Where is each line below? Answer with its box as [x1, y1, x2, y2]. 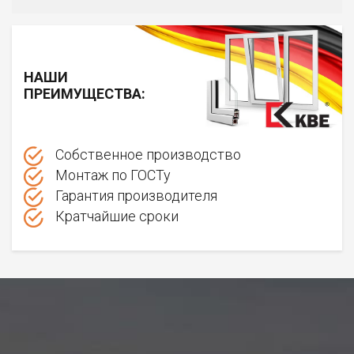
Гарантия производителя [55, 187, 217, 204]
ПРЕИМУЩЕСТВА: [24, 85, 145, 102]
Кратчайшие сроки [55, 208, 179, 224]
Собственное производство [55, 146, 241, 163]
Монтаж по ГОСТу [55, 167, 171, 183]
